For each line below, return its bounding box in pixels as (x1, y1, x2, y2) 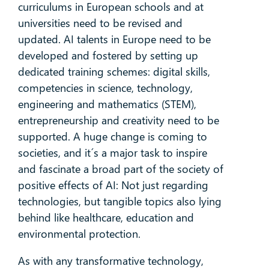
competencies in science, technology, (17, 80, 193, 95)
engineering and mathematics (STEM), (17, 97, 196, 112)
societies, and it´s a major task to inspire (17, 145, 207, 160)
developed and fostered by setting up (17, 48, 198, 63)
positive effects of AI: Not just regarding (17, 178, 208, 193)
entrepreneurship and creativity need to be (17, 113, 219, 128)
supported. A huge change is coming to (17, 129, 207, 144)
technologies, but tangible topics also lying (17, 194, 222, 209)
